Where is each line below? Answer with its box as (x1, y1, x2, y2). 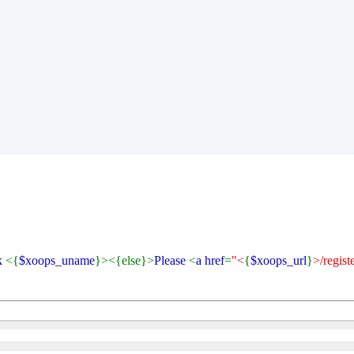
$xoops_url (250, 253, 307, 267)
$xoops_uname (19, 253, 95, 267)
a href (196, 253, 224, 267)
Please (154, 253, 189, 267)
